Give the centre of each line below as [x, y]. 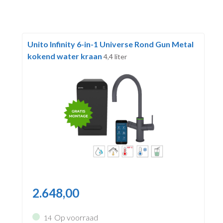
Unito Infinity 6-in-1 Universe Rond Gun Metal [110, 44]
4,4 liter [115, 56]
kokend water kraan [65, 56]
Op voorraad [76, 217]
